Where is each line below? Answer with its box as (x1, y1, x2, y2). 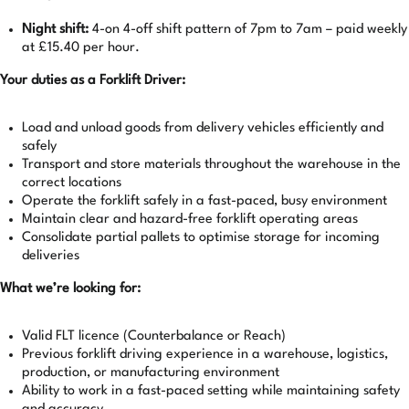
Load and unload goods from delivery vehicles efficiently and (22, 121, 383, 135)
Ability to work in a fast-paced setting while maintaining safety (22, 384, 400, 398)
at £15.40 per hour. (22, 41, 140, 55)
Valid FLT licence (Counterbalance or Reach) (22, 330, 286, 343)
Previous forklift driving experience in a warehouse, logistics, (22, 348, 388, 362)
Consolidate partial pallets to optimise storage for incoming (22, 231, 380, 245)
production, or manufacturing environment (22, 366, 279, 380)
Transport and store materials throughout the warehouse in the (22, 158, 401, 172)
